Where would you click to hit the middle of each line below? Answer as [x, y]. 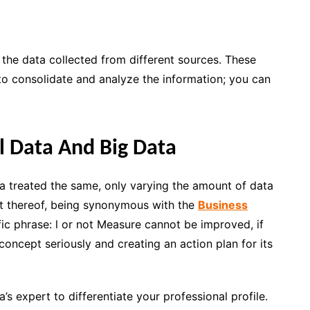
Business [223, 204]
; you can [247, 79]
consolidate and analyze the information [117, 79]
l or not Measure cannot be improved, [156, 224]
